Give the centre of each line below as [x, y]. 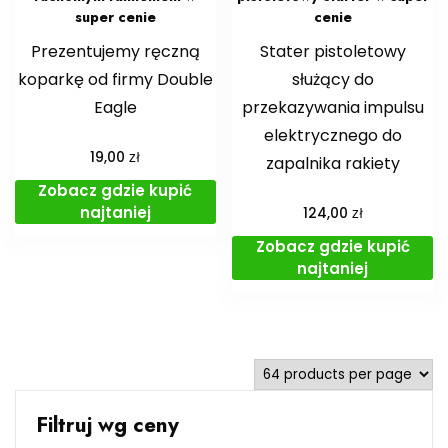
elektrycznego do [332, 136]
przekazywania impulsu [332, 108]
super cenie [115, 17]
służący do [332, 80]
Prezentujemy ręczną [115, 52]
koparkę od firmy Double [115, 80]
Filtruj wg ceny [107, 425]
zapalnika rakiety [332, 164]
